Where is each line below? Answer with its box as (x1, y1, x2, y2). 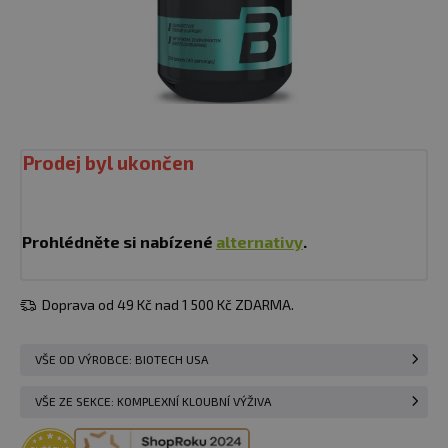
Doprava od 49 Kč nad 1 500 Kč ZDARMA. (39, 296, 294, 313)
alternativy (216, 232, 303, 251)
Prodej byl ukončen (22, 151, 194, 174)
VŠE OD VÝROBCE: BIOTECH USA (35, 352, 208, 367)
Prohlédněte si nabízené (22, 232, 216, 251)
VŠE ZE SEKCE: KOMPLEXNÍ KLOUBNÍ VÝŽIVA (35, 394, 271, 409)
